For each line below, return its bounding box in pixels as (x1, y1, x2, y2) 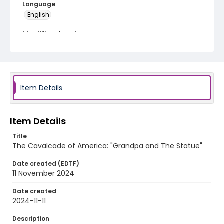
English (27, 10, 49, 19)
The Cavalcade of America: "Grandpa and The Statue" (12, 141, 202, 151)
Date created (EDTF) (12, 159, 79, 168)
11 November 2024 (12, 168, 74, 178)
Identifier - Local (22, 29, 76, 38)
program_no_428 (22, 38, 84, 48)
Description (12, 214, 49, 223)
